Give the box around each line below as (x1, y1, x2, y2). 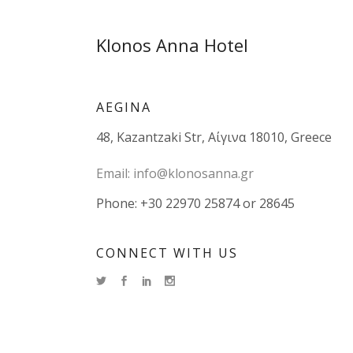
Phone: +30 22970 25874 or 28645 (96, 195, 295, 212)
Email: (96, 165, 130, 182)
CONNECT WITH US (96, 244, 238, 262)
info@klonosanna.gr (133, 165, 254, 182)
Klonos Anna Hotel (96, 33, 248, 57)
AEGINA (96, 98, 151, 116)
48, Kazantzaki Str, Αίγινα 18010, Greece (96, 128, 332, 146)
